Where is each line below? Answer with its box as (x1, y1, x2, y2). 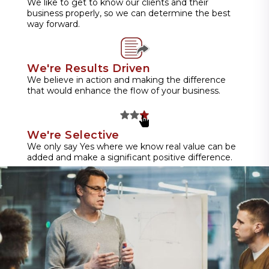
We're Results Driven (27, 61, 150, 75)
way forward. (27, 18, 80, 29)
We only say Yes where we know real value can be (27, 141, 236, 152)
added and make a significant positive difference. (27, 151, 232, 163)
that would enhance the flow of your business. (27, 85, 220, 96)
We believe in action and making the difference (27, 74, 226, 85)
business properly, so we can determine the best (27, 7, 231, 19)
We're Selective (27, 128, 119, 142)
